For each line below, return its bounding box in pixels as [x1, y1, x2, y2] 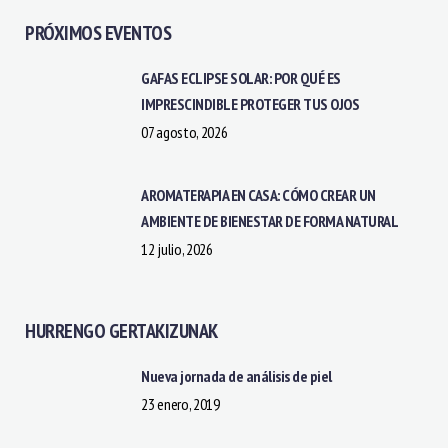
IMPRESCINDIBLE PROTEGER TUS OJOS [141, 93, 359, 114]
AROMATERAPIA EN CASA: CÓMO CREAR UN [141, 184, 376, 205]
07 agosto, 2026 [141, 121, 228, 142]
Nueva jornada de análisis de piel [141, 365, 332, 386]
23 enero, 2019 [141, 393, 220, 414]
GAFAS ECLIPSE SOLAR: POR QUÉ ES [141, 67, 341, 88]
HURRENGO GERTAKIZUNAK [25, 317, 218, 344]
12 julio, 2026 [141, 238, 213, 259]
